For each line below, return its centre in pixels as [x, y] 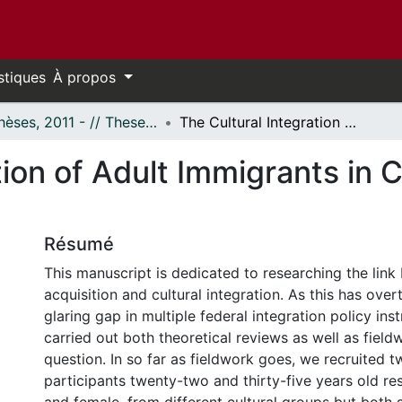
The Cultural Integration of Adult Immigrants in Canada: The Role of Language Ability [350, 122]
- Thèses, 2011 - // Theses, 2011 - [151, 122]
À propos [87, 77]
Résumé [79, 244]
